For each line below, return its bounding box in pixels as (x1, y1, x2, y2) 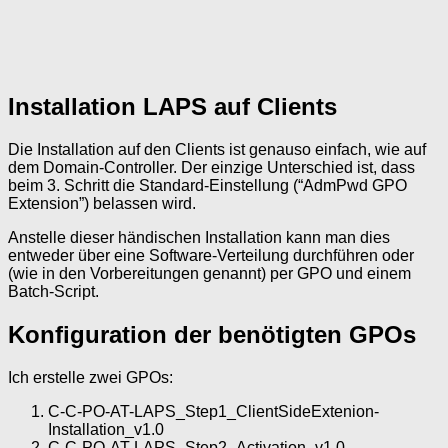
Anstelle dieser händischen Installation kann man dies (8, 228, 390, 246)
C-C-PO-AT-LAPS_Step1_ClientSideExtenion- (48, 402, 379, 420)
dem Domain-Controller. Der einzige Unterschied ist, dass (8, 158, 415, 176)
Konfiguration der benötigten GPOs (8, 320, 416, 348)
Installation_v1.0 (48, 420, 164, 438)
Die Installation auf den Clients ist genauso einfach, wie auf (8, 140, 426, 158)
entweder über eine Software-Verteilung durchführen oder (8, 246, 414, 264)
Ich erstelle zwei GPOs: (8, 368, 173, 386)
